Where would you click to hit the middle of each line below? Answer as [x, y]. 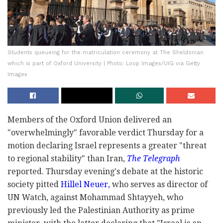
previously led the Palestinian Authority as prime [101, 210]
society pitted [33, 184]
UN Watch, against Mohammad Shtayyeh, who [95, 197]
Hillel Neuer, [84, 184]
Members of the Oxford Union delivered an [90, 119]
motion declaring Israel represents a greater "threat [107, 145]
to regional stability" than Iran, [67, 158]
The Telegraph [154, 158]
